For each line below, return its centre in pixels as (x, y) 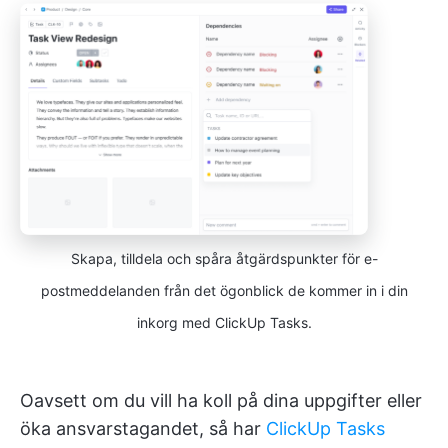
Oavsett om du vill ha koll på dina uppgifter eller (221, 401)
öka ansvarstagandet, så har (143, 429)
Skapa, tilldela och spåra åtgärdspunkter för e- (224, 259)
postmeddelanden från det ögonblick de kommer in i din (224, 291)
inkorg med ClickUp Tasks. (224, 323)
